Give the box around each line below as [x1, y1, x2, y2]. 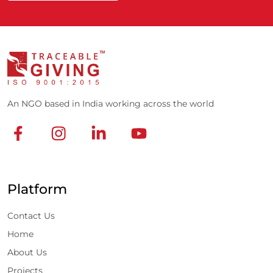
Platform [7, 181, 67, 197]
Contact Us [7, 210, 55, 222]
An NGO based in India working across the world [7, 98, 214, 110]
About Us [7, 247, 47, 258]
